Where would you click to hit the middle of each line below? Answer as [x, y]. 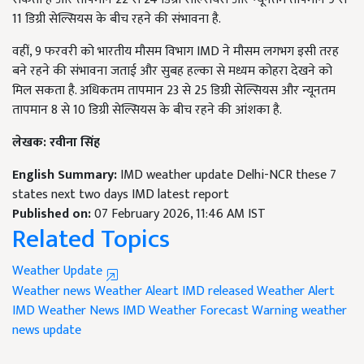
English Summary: [66, 175]
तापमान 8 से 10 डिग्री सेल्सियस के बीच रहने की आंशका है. [147, 110]
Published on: [53, 214]
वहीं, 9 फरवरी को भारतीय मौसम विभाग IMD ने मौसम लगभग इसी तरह [175, 52]
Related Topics [91, 240]
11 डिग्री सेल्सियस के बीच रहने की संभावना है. [117, 19]
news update [47, 331]
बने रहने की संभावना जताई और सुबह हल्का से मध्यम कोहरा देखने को [172, 71]
